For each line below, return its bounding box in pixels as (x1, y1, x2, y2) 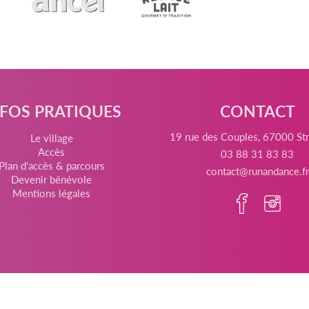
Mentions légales (12, 185, 91, 200)
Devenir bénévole (11, 171, 92, 186)
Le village (30, 130, 73, 145)
